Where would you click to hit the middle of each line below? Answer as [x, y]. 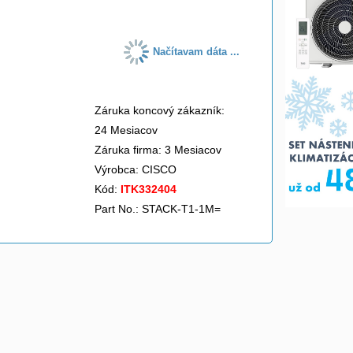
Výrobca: [118, 169]
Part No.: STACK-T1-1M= [158, 209]
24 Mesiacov [126, 130]
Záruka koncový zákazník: [160, 110]
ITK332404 [149, 189]
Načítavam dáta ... [197, 52]
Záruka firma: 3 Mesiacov [158, 150]
